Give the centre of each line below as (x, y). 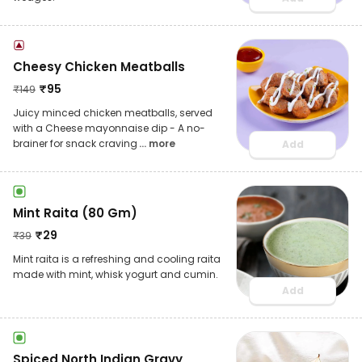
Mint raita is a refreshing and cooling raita (117, 259)
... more (157, 143)
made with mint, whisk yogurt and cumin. (116, 274)
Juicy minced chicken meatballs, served (113, 112)
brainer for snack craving (75, 143)
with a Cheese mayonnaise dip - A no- (109, 128)
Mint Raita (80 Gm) (75, 213)
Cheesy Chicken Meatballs (99, 66)
